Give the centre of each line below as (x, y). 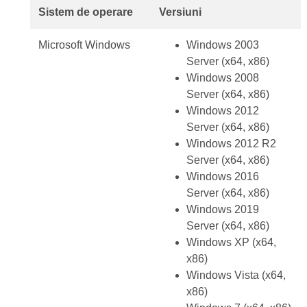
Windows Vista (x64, (236, 275)
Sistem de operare (85, 12)
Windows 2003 (222, 45)
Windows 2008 (222, 78)
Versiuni (180, 12)
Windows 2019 (222, 209)
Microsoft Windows (84, 45)
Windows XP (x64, (231, 242)
